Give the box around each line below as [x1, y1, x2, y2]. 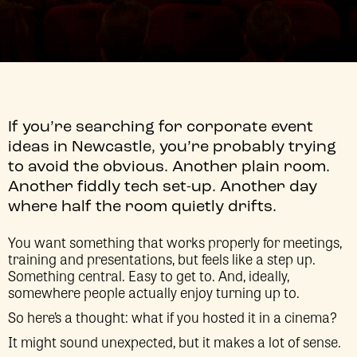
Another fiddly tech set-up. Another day [8, 179, 317, 195]
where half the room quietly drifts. [8, 199, 277, 215]
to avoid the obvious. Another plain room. [8, 159, 330, 175]
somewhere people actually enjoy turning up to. [8, 281, 300, 302]
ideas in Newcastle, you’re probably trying [8, 139, 336, 155]
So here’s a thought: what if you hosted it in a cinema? [8, 306, 337, 327]
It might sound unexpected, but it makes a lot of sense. [8, 331, 344, 351]
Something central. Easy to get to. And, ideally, [8, 265, 289, 285]
